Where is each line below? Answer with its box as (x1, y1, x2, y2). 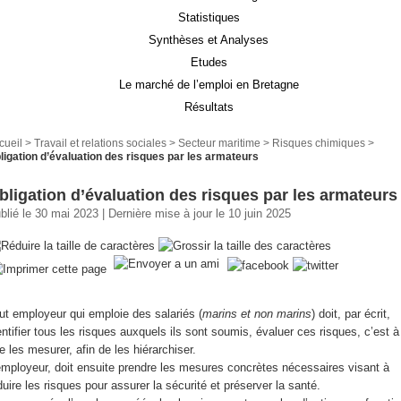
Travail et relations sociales (34, 136, 166, 149)
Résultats (183, 100, 234, 114)
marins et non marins (202, 306, 311, 320)
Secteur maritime (178, 136, 260, 149)
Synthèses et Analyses (149, 33, 269, 47)
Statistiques (177, 11, 240, 24)
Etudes (190, 55, 227, 69)
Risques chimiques (272, 136, 365, 149)
